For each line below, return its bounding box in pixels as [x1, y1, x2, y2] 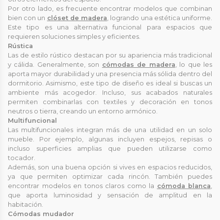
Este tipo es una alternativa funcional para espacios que [8, 24, 212, 31]
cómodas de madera [102, 61, 175, 69]
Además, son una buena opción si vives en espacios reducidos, [8, 164, 212, 171]
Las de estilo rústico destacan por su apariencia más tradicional [8, 52, 212, 59]
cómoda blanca [157, 182, 211, 190]
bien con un [8, 14, 47, 22]
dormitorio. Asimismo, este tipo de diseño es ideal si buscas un [8, 80, 212, 87]
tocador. [8, 154, 35, 162]
